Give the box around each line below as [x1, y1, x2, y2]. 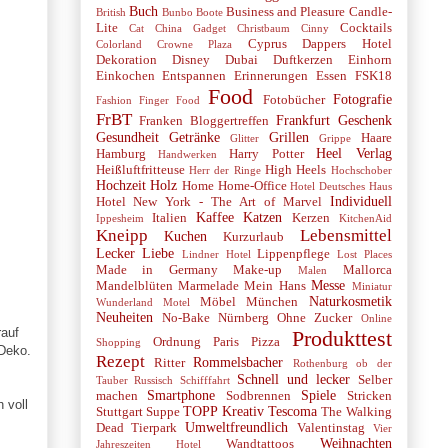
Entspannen [162, 68, 227, 83]
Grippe [319, 131, 352, 144]
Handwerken [157, 147, 217, 160]
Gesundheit [95, 129, 159, 145]
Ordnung [152, 334, 201, 349]
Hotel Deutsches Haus [290, 179, 392, 192]
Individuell [329, 193, 392, 209]
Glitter [230, 131, 260, 144]
